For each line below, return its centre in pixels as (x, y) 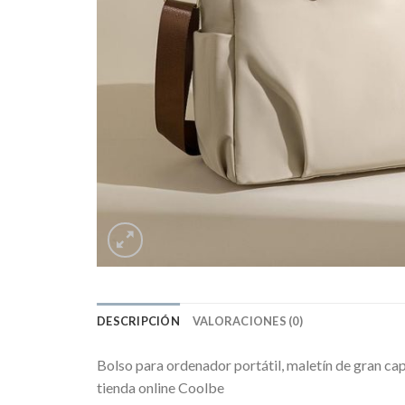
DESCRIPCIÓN (138, 321)
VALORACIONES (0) (247, 321)
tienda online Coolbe (160, 387)
